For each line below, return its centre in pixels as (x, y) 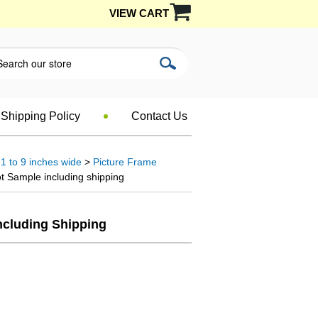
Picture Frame (125, 162)
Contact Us (159, 116)
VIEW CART (139, 13)
